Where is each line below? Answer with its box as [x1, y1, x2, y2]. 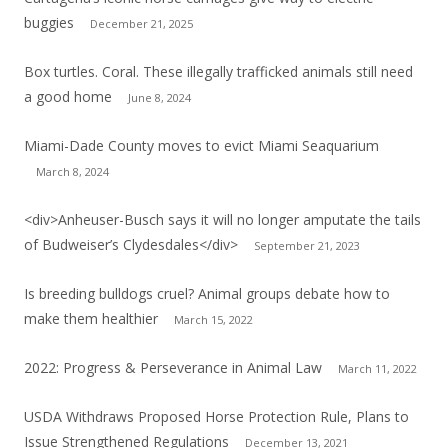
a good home [24, 86, 112, 106]
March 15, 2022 [174, 311, 253, 327]
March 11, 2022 [338, 360, 417, 376]
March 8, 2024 [36, 163, 109, 179]
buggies [24, 12, 74, 32]
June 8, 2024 [128, 89, 191, 105]
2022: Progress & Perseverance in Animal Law [24, 357, 322, 377]
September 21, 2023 [254, 237, 360, 253]
